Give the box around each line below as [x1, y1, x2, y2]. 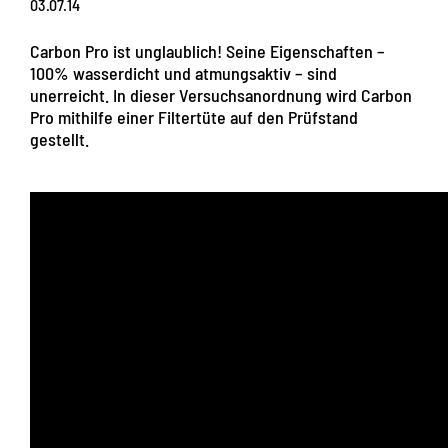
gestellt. [30, 128, 89, 151]
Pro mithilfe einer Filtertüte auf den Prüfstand [30, 106, 358, 129]
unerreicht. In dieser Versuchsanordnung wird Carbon [30, 84, 412, 107]
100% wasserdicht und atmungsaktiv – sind [30, 62, 337, 85]
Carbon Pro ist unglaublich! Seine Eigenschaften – [30, 40, 385, 63]
